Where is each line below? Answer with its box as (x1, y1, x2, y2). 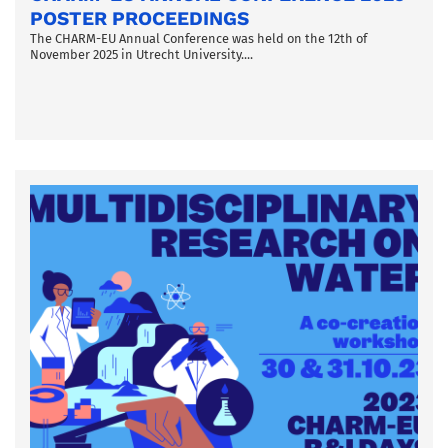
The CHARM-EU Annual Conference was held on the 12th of (30, 30, 367, 46)
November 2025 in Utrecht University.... (30, 46, 253, 62)
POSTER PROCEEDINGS (30, 6, 249, 30)
